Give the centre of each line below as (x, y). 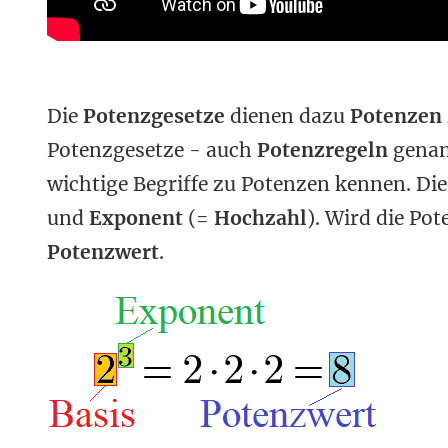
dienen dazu (287, 115)
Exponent (136, 217)
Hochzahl (260, 217)
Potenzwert (103, 251)
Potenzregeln (322, 149)
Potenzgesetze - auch (152, 149)
